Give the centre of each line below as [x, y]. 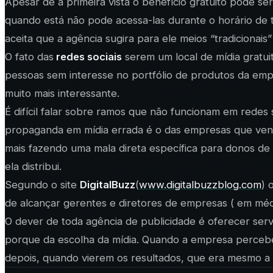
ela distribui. [33, 167]
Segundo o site [42, 185]
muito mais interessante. [62, 94]
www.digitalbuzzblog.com [200, 185]
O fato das [29, 57]
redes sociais [88, 57]
